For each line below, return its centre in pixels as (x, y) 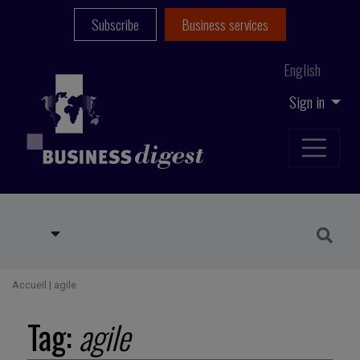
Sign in (308, 101)
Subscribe (116, 25)
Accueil (29, 285)
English (302, 70)
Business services (225, 25)
